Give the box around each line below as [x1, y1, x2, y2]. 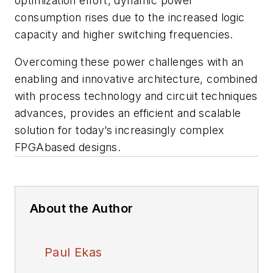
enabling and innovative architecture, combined [15, 73, 258, 86]
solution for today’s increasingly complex [15, 124, 224, 137]
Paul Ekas [44, 245, 102, 260]
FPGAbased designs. [15, 141, 121, 154]
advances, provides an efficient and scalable [15, 107, 241, 120]
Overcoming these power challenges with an [15, 55, 244, 69]
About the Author [30, 201, 133, 216]
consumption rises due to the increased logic [15, 10, 245, 24]
